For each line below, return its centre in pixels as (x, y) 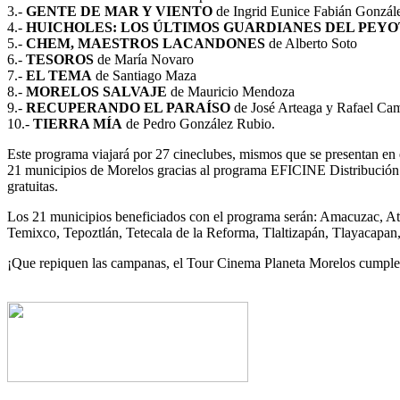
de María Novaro (144, 60)
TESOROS (60, 60)
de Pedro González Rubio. (199, 124)
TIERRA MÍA (78, 124)
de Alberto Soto (311, 44)
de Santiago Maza (144, 76)
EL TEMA (59, 76)
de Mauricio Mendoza (231, 92)
